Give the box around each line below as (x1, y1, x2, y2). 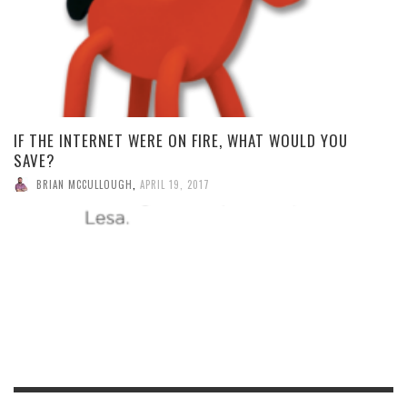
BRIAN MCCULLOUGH (36, 176, 133, 192)
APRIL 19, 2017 (140, 176, 210, 192)
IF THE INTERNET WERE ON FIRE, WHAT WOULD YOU (14, 128, 348, 152)
